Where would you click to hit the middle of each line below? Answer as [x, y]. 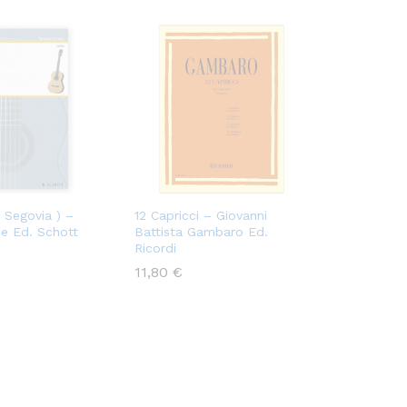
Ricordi [155, 248]
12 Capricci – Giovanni [201, 216]
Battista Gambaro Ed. [201, 232]
